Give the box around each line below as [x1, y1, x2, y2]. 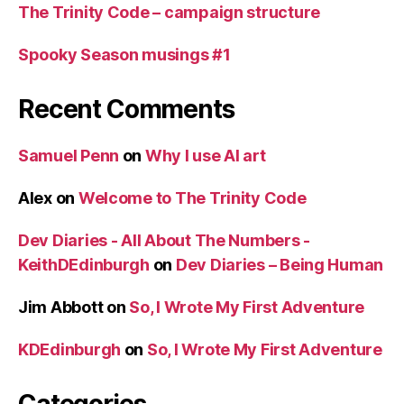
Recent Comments [18, 93, 234, 124]
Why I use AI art [144, 145, 266, 165]
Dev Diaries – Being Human [175, 254, 384, 274]
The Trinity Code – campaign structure [18, 2, 321, 22]
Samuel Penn [18, 145, 120, 165]
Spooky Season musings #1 [18, 44, 231, 64]
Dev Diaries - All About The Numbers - [18, 230, 311, 250]
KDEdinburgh [18, 339, 122, 359]
